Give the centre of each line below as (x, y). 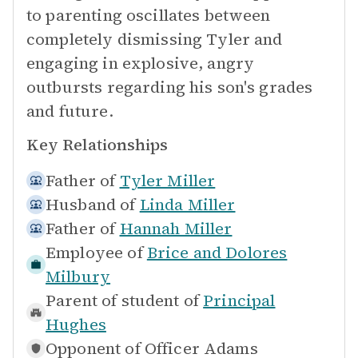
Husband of (91, 205)
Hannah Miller (176, 229)
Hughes (76, 324)
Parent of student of (122, 300)
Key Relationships (97, 145)
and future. (70, 111)
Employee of (94, 253)
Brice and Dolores (217, 253)
